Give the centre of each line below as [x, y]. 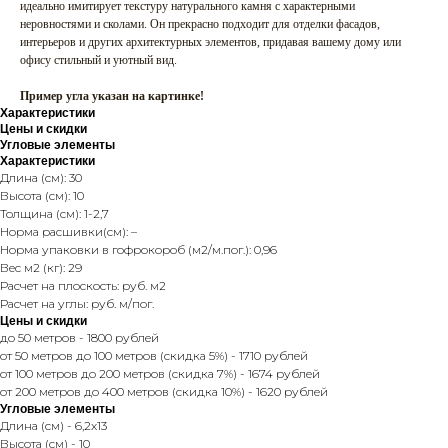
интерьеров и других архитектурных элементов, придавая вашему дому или [210, 42]
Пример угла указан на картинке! [112, 96]
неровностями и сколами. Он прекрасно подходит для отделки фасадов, [200, 24]
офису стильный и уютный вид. [98, 60]
